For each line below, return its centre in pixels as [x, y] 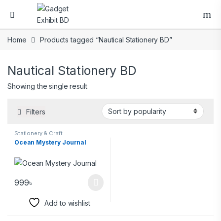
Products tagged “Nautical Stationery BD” [106, 40]
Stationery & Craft [38, 133]
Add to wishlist [67, 203]
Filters [36, 111]
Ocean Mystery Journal [51, 142]
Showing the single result [47, 86]
